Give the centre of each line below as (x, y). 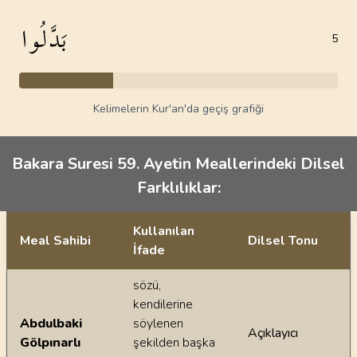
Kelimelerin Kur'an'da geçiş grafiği (178, 109)
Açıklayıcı (273, 333)
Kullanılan (164, 231)
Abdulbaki (51, 324)
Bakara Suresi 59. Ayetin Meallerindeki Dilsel (178, 164)
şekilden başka (174, 343)
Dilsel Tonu (283, 241)
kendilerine (163, 304)
